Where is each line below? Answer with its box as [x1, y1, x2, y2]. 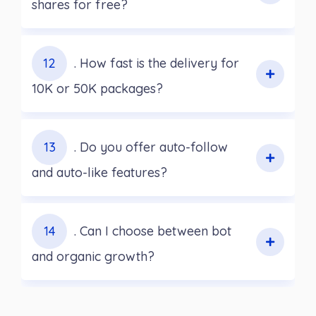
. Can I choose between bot [74, 223, 231, 240]
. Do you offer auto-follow [74, 139, 228, 156]
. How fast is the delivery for [74, 55, 239, 72]
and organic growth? [32, 248, 154, 265]
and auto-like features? [32, 164, 167, 181]
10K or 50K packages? [32, 80, 163, 97]
